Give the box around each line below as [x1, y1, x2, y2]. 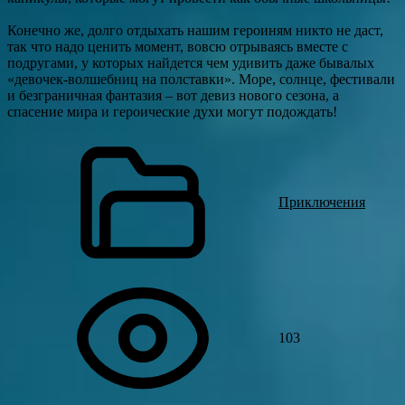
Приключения [278, 194, 365, 210]
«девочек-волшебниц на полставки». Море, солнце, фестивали [7, 71, 395, 87]
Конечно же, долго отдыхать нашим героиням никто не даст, [7, 23, 383, 38]
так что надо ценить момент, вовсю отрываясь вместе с [7, 39, 348, 54]
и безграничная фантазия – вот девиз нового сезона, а [7, 88, 339, 103]
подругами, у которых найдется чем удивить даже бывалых [7, 55, 374, 71]
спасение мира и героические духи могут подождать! [7, 104, 337, 119]
